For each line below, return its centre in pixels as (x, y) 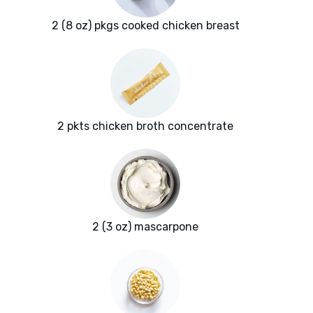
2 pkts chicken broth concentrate (145, 126)
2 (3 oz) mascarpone (145, 227)
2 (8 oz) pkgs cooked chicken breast (145, 26)
